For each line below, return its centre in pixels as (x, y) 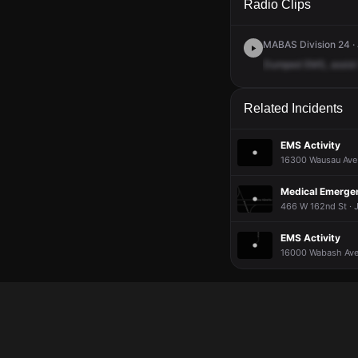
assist (344, 64)
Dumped (282, 64)
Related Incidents (293, 108)
